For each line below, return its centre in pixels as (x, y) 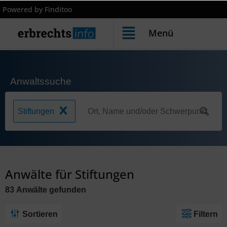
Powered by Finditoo (37, 9)
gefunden (67, 190)
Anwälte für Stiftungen (70, 174)
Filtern (206, 214)
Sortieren (40, 214)
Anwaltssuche (41, 82)
